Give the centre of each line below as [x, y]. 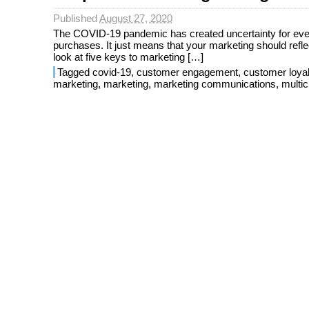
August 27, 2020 [136, 18]
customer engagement [188, 72]
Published [77, 18]
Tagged [75, 72]
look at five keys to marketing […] [129, 57]
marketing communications [215, 84]
